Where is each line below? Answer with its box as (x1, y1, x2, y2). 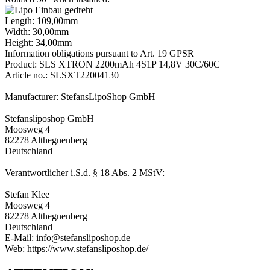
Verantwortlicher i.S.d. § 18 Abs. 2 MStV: (5, 167, 165, 178)
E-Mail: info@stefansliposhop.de (5, 232, 130, 243)
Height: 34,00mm (5, 37, 72, 48)
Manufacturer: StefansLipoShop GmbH (5, 91, 155, 102)
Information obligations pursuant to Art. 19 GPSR (5, 48, 194, 58)
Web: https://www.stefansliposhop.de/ (5, 243, 148, 254)
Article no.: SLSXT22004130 (5, 69, 119, 80)
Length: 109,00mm (5, 15, 78, 26)
